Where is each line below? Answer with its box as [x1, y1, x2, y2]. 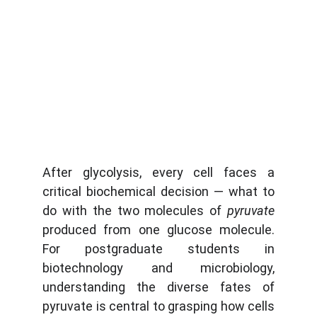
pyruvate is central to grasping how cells [42, 299, 275, 313]
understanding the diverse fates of [42, 279, 275, 294]
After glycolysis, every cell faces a [42, 165, 275, 180]
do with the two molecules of [42, 203, 227, 218]
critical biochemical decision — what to [42, 184, 275, 199]
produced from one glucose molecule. [42, 222, 275, 237]
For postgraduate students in [42, 241, 275, 256]
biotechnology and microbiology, [42, 260, 275, 275]
